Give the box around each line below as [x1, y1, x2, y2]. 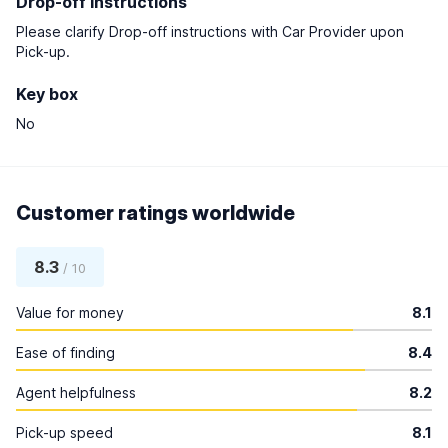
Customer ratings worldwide [16, 201, 295, 225]
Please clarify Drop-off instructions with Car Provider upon [16, 23, 404, 40]
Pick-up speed [16, 424, 113, 441]
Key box [16, 84, 78, 104]
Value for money [16, 304, 124, 321]
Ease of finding [16, 344, 115, 361]
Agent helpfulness [16, 384, 136, 401]
